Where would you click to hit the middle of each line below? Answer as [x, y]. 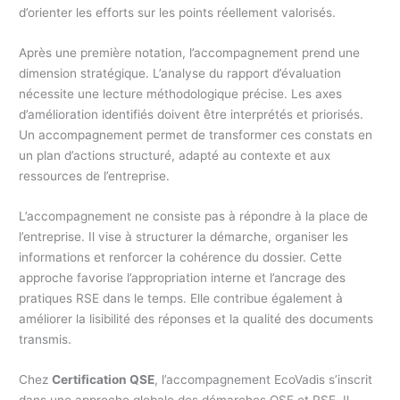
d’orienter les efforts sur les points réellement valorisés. [178, 12]
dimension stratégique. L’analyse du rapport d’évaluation [180, 73]
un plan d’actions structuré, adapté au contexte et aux [175, 155]
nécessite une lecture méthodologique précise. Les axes [181, 93]
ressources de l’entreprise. [95, 175]
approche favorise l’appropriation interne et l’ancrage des [183, 277]
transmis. [46, 339]
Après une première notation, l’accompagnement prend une [190, 52]
